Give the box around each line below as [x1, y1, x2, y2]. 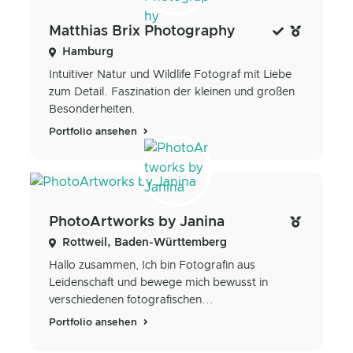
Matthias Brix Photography [49, 24, 235, 39]
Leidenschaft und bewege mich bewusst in [49, 277, 268, 289]
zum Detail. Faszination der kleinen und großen [49, 86, 295, 98]
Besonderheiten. [49, 103, 136, 115]
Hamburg [62, 46, 113, 58]
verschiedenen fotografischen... [49, 295, 214, 307]
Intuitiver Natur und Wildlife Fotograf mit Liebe [49, 69, 292, 80]
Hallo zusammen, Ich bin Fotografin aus [49, 260, 255, 272]
